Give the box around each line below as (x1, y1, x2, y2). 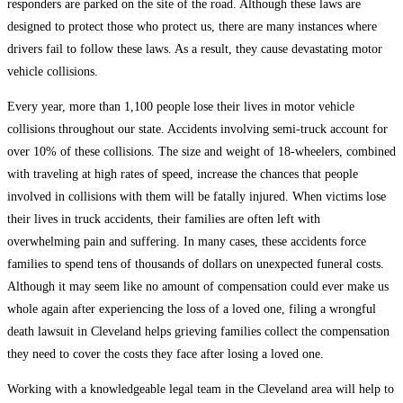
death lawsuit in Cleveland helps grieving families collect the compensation (7, 325, 390, 339)
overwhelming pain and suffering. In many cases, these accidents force (7, 235, 366, 249)
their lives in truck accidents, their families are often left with (7, 212, 320, 227)
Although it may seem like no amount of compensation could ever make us (7, 280, 389, 294)
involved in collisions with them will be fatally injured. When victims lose (7, 190, 386, 204)
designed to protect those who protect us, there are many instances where (7, 20, 377, 34)
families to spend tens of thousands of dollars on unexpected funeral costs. (7, 257, 384, 272)
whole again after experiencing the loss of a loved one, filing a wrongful (7, 302, 376, 317)
